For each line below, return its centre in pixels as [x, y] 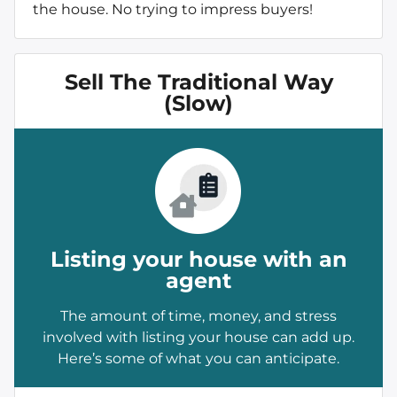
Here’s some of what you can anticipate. [198, 358]
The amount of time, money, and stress [198, 315]
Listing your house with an [198, 259]
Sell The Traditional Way [198, 82]
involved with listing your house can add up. [198, 337]
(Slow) [198, 103]
